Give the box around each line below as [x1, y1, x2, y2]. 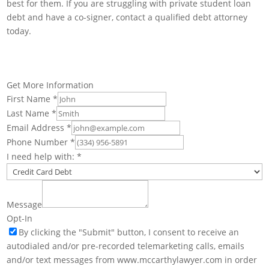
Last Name [7, 107, 52, 119]
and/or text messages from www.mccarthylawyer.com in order [7, 254, 258, 265]
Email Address [7, 122, 67, 133]
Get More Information [7, 79, 94, 91]
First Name [7, 93, 53, 104]
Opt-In [7, 213, 33, 224]
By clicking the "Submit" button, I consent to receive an [19, 226, 240, 238]
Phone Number [7, 136, 71, 148]
